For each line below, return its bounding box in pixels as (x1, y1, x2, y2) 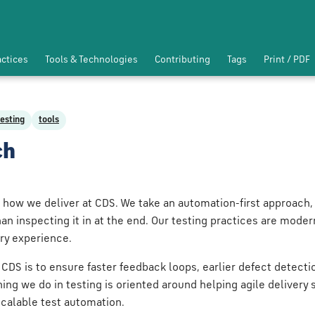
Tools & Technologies (45, 55, 138, 65)
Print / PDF (264, 55, 310, 65)
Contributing (155, 55, 210, 65)
